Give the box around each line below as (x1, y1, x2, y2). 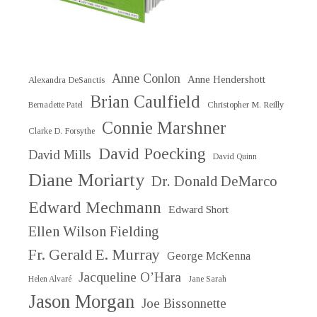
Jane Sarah (188, 275, 226, 284)
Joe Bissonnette (142, 296, 226, 311)
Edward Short (168, 203, 229, 216)
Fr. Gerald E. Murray (28, 246, 160, 264)
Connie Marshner (102, 118, 226, 138)
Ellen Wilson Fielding (28, 224, 159, 240)
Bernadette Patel (28, 100, 83, 110)
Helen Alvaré (28, 275, 71, 284)
